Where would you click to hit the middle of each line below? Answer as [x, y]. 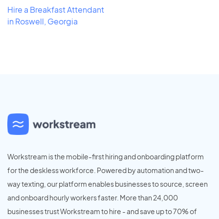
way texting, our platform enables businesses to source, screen [108, 184]
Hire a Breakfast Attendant [56, 9]
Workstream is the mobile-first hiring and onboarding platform [106, 156]
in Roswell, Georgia [43, 21]
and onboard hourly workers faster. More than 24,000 [93, 197]
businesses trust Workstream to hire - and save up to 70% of [102, 211]
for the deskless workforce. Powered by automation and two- [106, 170]
